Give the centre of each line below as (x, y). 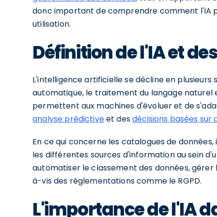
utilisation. (52, 24)
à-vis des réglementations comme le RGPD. (117, 181)
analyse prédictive (68, 119)
